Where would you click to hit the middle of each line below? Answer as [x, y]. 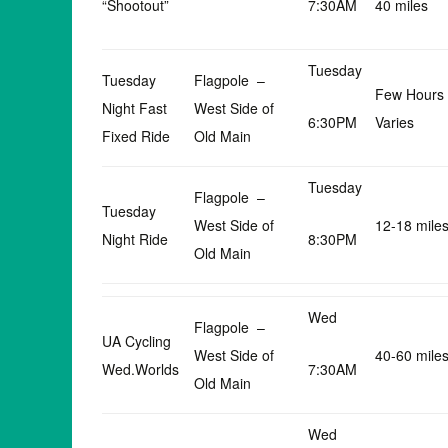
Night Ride [135, 239]
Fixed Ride [136, 136]
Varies [394, 122]
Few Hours [409, 94]
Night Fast [134, 108]
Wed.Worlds [140, 369]
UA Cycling [138, 341]
